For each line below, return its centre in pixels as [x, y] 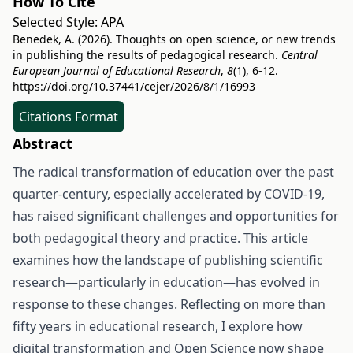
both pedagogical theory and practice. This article [160, 238]
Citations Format [69, 117]
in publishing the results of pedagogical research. [147, 55]
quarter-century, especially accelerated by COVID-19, [169, 194]
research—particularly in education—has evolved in [166, 282]
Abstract [43, 143]
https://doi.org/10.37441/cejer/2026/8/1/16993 [134, 86]
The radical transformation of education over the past [173, 172]
